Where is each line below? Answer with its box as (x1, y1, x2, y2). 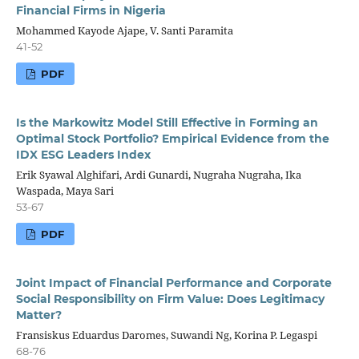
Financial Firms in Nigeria (15, 2, 166, 18)
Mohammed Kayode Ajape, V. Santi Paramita (15, 22, 233, 38)
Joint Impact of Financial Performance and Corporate (15, 275, 332, 290)
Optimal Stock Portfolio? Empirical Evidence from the (15, 131, 329, 146)
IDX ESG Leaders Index (15, 147, 151, 162)
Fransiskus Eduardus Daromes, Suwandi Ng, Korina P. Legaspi (15, 327, 317, 342)
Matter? (15, 307, 62, 322)
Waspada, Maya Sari (15, 183, 114, 198)
